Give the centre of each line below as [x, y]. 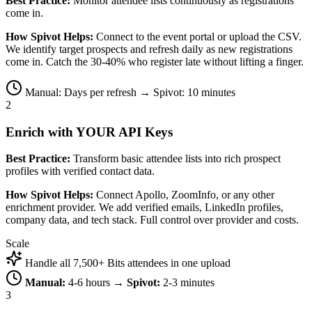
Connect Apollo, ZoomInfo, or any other [184, 195]
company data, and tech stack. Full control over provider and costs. [152, 220]
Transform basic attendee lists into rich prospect [175, 159]
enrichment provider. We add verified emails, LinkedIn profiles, [145, 208]
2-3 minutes [187, 283]
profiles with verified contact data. [80, 171]
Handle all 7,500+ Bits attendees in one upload [128, 263]
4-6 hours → [96, 283]
